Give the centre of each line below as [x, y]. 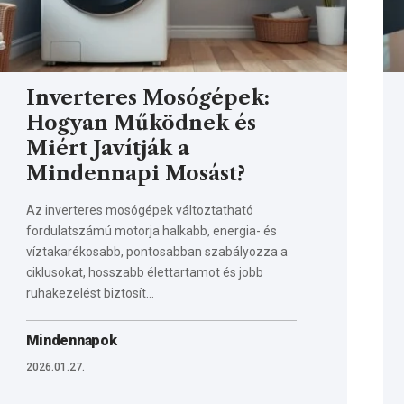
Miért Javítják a [107, 148]
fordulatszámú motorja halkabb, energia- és [151, 230]
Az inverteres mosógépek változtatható [139, 210]
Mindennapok [71, 340]
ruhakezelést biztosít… [90, 293]
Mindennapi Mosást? [135, 173]
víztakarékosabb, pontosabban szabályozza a [156, 251]
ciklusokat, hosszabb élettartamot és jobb [144, 272]
